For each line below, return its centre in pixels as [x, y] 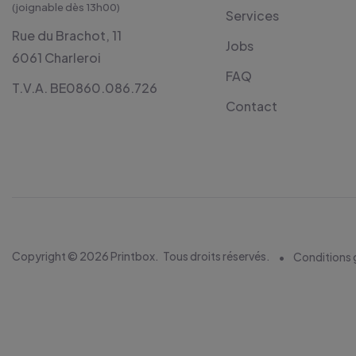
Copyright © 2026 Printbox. [85, 256]
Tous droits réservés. [217, 256]
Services [252, 15]
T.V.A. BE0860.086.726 [85, 88]
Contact [251, 106]
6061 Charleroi [56, 58]
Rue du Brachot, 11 [67, 35]
